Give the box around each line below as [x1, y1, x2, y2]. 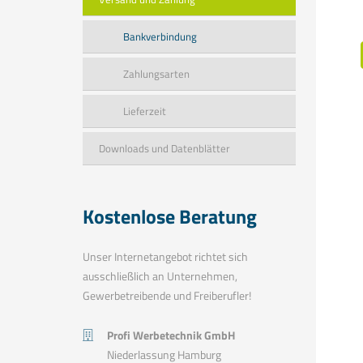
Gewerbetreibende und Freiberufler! [83, 287, 251, 304]
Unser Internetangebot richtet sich [83, 248, 248, 265]
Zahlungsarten [123, 66, 190, 82]
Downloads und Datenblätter [99, 140, 230, 156]
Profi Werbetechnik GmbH [107, 327, 235, 344]
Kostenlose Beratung [83, 202, 257, 231]
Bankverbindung [123, 28, 197, 45]
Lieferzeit [123, 103, 166, 119]
